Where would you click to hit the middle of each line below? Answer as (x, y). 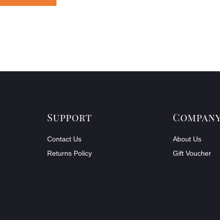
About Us (187, 139)
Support (70, 117)
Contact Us (64, 139)
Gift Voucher (192, 153)
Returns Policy (69, 153)
